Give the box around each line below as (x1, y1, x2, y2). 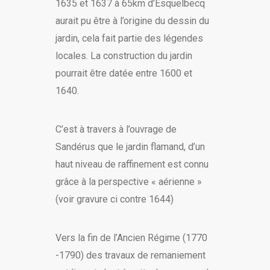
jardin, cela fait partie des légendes (55, 33, 203, 45)
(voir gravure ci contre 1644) (55, 193, 174, 206)
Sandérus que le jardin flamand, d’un (55, 141, 205, 153)
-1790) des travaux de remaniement (55, 250, 206, 262)
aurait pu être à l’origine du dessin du (55, 15, 209, 27)
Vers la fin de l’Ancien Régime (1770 (55, 232, 207, 244)
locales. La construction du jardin (55, 50, 192, 62)
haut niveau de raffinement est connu (55, 159, 209, 171)
